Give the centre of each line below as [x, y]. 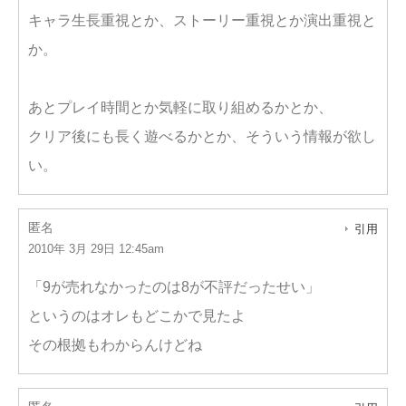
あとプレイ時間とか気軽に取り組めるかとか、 [180, 107]
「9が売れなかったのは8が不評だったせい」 [174, 287]
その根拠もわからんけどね [115, 345]
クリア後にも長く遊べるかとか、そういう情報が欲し [202, 136]
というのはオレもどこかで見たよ [137, 316]
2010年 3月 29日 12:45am [96, 249]
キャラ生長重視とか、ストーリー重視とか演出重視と [202, 20]
